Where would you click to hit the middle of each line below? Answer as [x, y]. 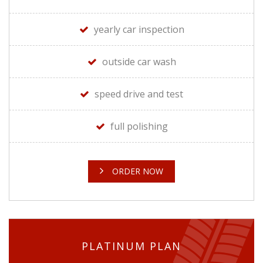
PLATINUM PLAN [131, 246]
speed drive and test [139, 94]
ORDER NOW [138, 171]
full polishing [139, 126]
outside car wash [139, 61]
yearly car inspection [139, 29]
